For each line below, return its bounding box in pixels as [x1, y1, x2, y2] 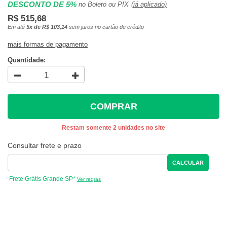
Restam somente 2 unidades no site [62, 124, 165, 132]
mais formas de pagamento [8, 41, 88, 49]
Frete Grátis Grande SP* [8, 175, 77, 183]
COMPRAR [90, 101, 137, 111]
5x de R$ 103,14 [26, 24, 67, 30]
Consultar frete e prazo [8, 141, 82, 150]
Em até [8, 24, 26, 30]
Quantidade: [8, 56, 46, 64]
